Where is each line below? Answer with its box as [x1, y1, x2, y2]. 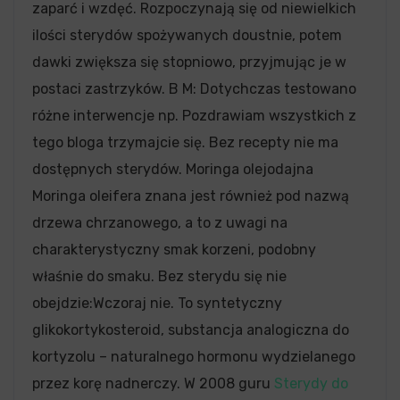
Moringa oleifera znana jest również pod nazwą [32, 187, 349, 204]
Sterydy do [274, 375, 348, 392]
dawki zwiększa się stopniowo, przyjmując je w [32, 54, 346, 71]
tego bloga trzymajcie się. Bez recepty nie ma [32, 134, 338, 151]
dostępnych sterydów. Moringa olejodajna [32, 161, 313, 178]
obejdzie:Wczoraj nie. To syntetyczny [32, 295, 282, 312]
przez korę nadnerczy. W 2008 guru [32, 375, 274, 392]
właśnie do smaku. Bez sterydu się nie [32, 268, 287, 285]
